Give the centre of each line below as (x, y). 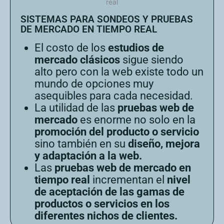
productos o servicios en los (102, 203)
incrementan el (128, 179)
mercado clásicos (77, 59)
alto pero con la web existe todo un (119, 71)
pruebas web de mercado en (123, 167)
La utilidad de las (76, 107)
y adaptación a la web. (88, 155)
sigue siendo (152, 59)
